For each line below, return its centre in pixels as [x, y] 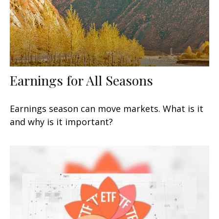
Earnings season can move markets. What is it [107, 108]
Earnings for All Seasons [81, 80]
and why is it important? [61, 121]
